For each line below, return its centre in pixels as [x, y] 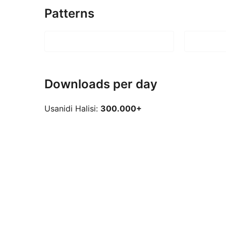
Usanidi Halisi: [72, 109]
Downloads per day [101, 84]
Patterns [69, 13]
